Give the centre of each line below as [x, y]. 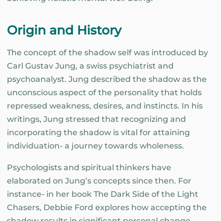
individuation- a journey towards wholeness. [95, 146]
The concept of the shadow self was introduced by [108, 52]
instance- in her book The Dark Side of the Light [103, 194]
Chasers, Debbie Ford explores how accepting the [107, 208]
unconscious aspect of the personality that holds [104, 92]
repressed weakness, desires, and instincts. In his [105, 106]
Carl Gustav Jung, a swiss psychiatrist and [90, 66]
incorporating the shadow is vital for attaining [98, 132]
